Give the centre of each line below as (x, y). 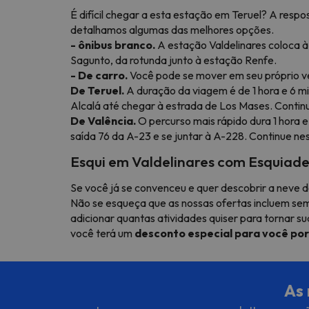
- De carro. (99, 75)
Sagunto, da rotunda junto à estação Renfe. (173, 60)
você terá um (102, 233)
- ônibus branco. (113, 44)
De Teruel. (97, 90)
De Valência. (103, 120)
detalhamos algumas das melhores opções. (172, 29)
